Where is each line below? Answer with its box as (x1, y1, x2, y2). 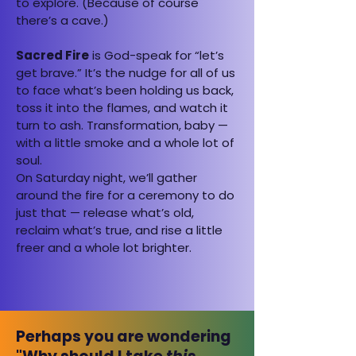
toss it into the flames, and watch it (16, 99, 228, 116)
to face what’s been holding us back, (16, 82, 234, 99)
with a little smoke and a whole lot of (16, 134, 234, 151)
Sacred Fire (16, 47, 89, 64)
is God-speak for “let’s (89, 47, 224, 64)
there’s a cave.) (16, 12, 109, 29)
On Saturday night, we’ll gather (16, 169, 197, 186)
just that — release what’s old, (16, 204, 194, 221)
